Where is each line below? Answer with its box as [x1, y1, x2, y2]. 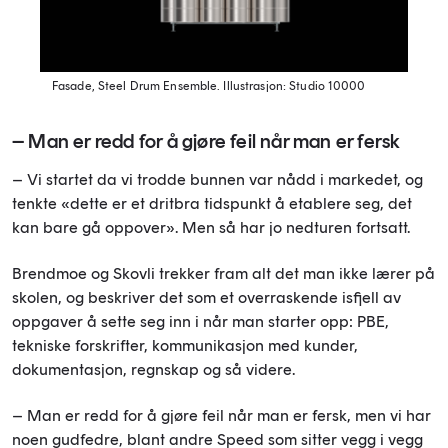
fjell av [353, 288, 401, 308]
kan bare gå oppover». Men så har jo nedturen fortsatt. [12, 218, 410, 238]
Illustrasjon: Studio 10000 [220, 79, 366, 94]
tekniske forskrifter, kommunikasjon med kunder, [12, 336, 358, 356]
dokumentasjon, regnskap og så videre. [12, 360, 295, 380]
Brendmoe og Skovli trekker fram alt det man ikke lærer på [12, 264, 435, 284]
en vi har [368, 406, 431, 426]
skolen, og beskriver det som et [12, 288, 234, 308]
